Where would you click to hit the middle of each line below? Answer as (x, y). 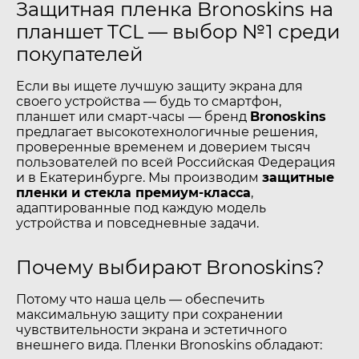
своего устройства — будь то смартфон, (149, 101)
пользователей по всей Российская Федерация (176, 162)
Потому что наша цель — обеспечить (140, 299)
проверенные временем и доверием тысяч (163, 147)
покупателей (80, 54)
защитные (298, 177)
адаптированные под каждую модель (141, 208)
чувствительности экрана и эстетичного (151, 330)
